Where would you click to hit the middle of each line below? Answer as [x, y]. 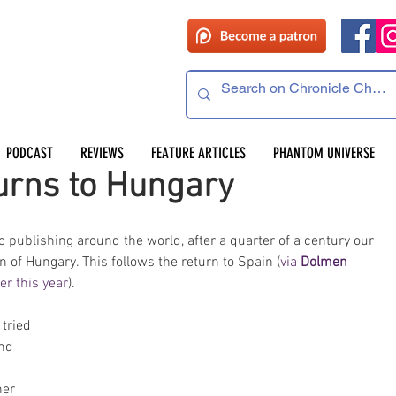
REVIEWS [102, 153]
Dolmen [326, 263]
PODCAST [29, 153]
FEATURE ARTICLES [198, 153]
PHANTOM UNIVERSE [324, 153]
